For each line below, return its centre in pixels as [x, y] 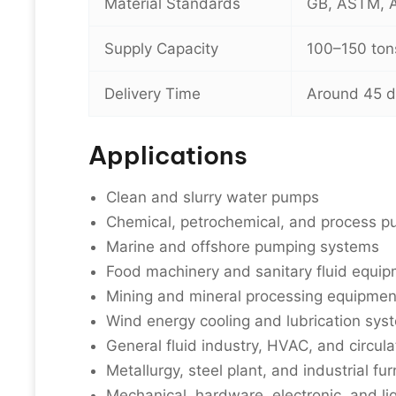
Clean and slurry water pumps [213, 197]
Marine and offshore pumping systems [243, 246]
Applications [168, 155]
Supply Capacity [161, 49]
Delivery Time [152, 94]
